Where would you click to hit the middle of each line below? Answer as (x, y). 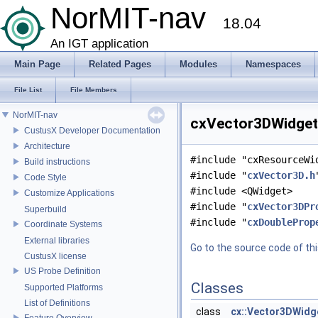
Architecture (47, 146)
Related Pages (120, 64)
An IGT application (99, 44)
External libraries (57, 241)
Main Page (37, 64)
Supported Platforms (64, 287)
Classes (217, 288)
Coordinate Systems (63, 224)
